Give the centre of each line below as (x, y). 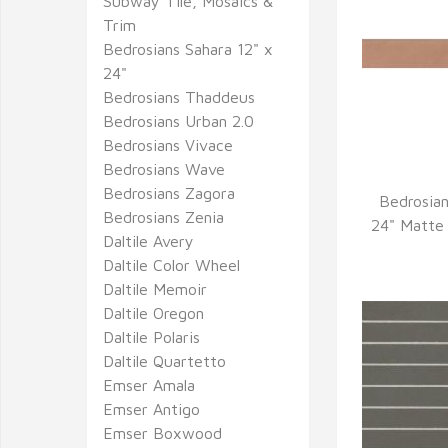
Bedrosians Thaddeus (179, 97)
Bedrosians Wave (164, 169)
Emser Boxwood (162, 433)
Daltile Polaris (151, 337)
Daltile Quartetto (164, 361)
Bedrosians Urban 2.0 (178, 121)
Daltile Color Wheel (171, 265)
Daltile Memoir (155, 289)
